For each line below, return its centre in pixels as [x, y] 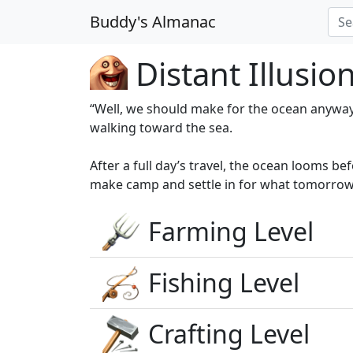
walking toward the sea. [161, 128]
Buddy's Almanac [153, 22]
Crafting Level [229, 334]
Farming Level [231, 231]
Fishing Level [224, 282]
